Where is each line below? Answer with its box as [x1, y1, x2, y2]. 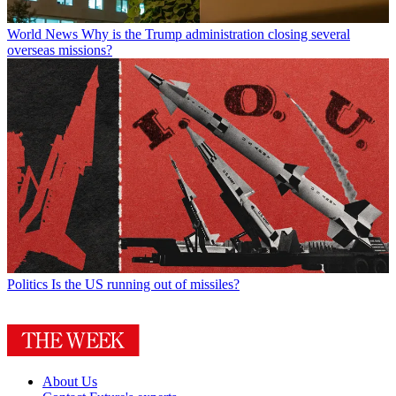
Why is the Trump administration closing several [81, 27, 350, 42]
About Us [42, 374, 97, 390]
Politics [7, 277, 48, 293]
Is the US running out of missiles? [51, 277, 240, 293]
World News [7, 27, 78, 42]
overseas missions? [7, 42, 112, 58]
